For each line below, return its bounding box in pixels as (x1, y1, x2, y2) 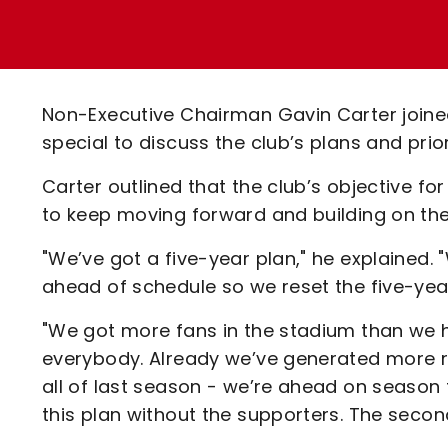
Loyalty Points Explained (109, 14, 326, 37)
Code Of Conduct (109, 119, 263, 142)
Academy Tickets (109, 84, 264, 107)
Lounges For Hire (109, 29, 254, 52)
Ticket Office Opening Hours (109, 49, 357, 72)
